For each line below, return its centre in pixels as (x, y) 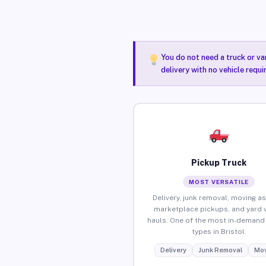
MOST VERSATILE (219, 181)
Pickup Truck (219, 162)
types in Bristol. (219, 231)
